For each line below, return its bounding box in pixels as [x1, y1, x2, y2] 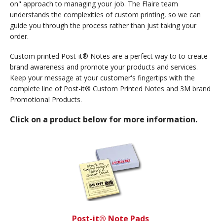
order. [10, 31, 29, 41]
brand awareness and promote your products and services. [10, 62, 198, 72]
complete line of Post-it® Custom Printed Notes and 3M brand [10, 83, 211, 93]
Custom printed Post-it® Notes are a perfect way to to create [10, 51, 208, 61]
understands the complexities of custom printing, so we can [10, 9, 201, 19]
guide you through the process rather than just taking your [10, 20, 196, 30]
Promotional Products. [10, 94, 82, 104]
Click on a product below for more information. [10, 113, 197, 125]
